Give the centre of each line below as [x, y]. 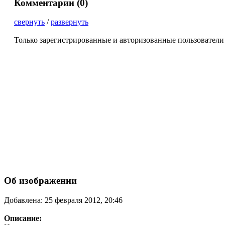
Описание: [23, 218]
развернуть [70, 22]
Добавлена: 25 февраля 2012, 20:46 [63, 200]
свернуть [29, 22]
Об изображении [40, 181]
